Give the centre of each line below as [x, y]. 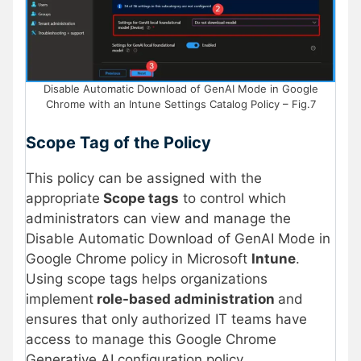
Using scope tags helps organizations [147, 278]
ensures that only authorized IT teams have [166, 319]
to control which [232, 198]
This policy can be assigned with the [144, 178]
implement [60, 299]
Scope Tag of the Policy [118, 142]
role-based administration [186, 299]
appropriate [63, 198]
